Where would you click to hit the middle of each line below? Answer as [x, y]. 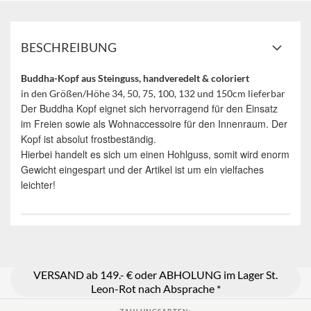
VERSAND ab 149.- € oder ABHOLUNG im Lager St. [155, 274]
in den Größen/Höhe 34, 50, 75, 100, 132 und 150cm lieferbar [153, 93]
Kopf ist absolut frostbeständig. [89, 139]
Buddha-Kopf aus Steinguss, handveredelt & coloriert [135, 78]
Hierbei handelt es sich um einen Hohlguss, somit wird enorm [155, 154]
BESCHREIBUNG [69, 47]
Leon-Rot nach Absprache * [155, 288]
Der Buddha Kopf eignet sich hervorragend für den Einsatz [149, 108]
